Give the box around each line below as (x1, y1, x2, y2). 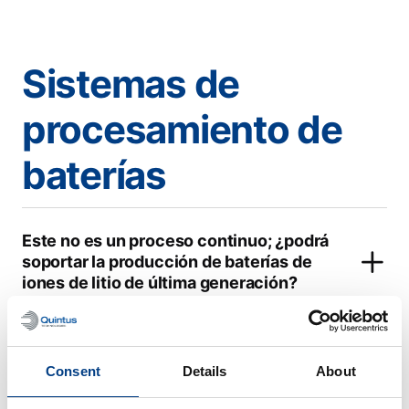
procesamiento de (22, 106, 342, 152)
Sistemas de (22, 60, 240, 107)
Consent (46, 363, 100, 379)
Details (182, 363, 227, 379)
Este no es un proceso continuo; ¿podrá (22, 231, 330, 250)
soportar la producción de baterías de (22, 252, 312, 271)
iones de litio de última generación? (22, 273, 298, 292)
